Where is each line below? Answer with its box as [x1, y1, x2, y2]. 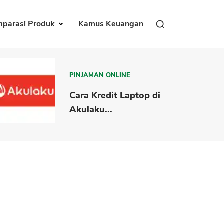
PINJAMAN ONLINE [69, 70, 131, 80]
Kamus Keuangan [78, 18, 143, 30]
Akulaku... [69, 103, 113, 115]
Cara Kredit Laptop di [69, 89, 161, 101]
